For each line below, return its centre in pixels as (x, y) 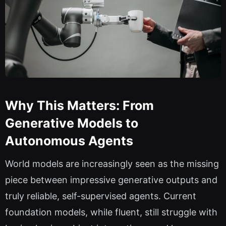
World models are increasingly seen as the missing (112, 164)
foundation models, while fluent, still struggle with (111, 212)
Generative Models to (72, 123)
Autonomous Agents (69, 140)
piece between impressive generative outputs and (111, 180)
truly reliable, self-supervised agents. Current (101, 196)
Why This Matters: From (79, 105)
